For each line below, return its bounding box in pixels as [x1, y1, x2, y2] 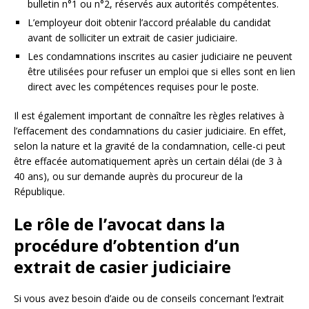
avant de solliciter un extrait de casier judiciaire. [28, 30, 237, 44]
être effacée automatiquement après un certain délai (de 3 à [14, 154, 282, 168]
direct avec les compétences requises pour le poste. [28, 79, 259, 93]
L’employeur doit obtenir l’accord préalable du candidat [28, 15, 271, 29]
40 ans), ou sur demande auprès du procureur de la [14, 169, 243, 183]
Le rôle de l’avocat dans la [14, 212, 225, 235]
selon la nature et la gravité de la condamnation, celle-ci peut [14, 139, 286, 152]
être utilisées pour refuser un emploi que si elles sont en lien [28, 64, 295, 78]
